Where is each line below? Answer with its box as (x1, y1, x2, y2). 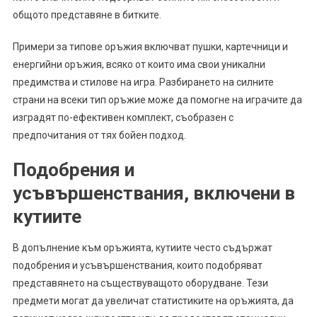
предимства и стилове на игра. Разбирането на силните (12, 76, 274, 88)
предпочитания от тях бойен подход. (12, 129, 186, 141)
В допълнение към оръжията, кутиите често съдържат (12, 241, 272, 253)
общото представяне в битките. (12, 8, 161, 21)
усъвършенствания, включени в (12, 182, 295, 204)
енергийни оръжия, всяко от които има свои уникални (12, 58, 265, 70)
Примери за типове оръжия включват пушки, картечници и (12, 40, 288, 52)
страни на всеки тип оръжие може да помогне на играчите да (12, 93, 302, 105)
